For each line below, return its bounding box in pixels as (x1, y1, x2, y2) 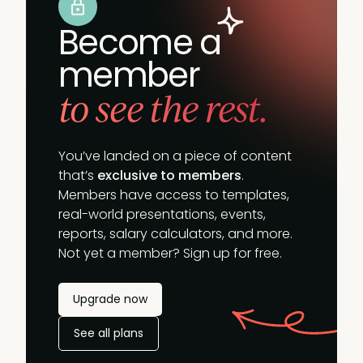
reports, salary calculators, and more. (58, 224, 293, 243)
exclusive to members (97, 166, 241, 185)
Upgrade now (73, 291, 147, 307)
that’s (58, 166, 97, 185)
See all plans (74, 325, 143, 341)
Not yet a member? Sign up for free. (58, 244, 282, 263)
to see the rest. (58, 85, 267, 130)
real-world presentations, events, (58, 205, 266, 224)
